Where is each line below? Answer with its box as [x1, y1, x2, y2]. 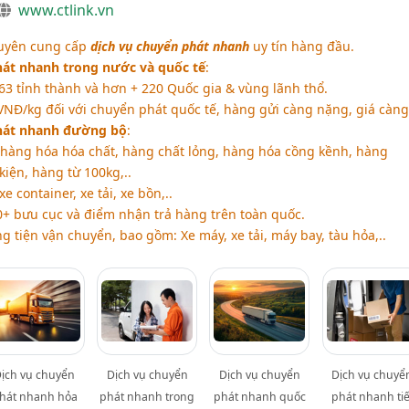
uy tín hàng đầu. [248, 37, 354, 56]
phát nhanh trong [100, 389, 195, 405]
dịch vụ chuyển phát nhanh [89, 37, 249, 56]
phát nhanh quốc [213, 389, 306, 405]
